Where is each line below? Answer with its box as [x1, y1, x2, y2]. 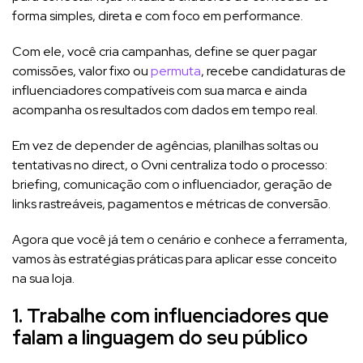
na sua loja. [12, 269, 75, 287]
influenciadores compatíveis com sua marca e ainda [12, 81, 307, 99]
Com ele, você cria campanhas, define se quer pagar [12, 42, 317, 60]
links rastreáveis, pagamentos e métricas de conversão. [12, 194, 331, 212]
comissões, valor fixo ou [12, 62, 151, 79]
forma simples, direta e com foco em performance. [12, 6, 305, 24]
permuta [151, 62, 201, 79]
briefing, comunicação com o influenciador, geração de [12, 175, 332, 193]
